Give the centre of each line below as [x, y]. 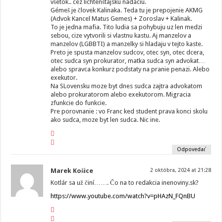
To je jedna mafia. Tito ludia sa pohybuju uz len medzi [127, 27]
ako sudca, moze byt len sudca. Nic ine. [106, 120]
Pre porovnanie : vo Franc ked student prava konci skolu [129, 111]
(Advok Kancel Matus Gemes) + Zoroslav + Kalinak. [121, 19]
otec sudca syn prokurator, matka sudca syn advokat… [128, 61]
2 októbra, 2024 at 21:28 [180, 170]
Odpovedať [191, 150]
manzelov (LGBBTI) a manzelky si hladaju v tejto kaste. [127, 44]
